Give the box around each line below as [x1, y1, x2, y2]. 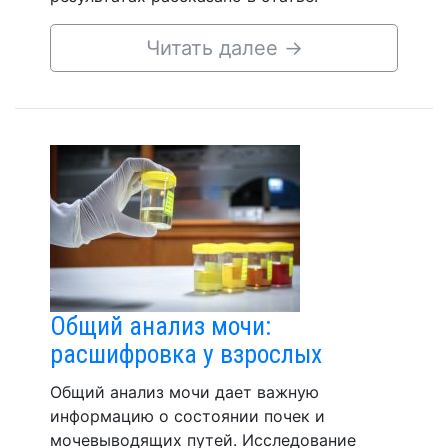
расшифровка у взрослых [50, 339, 322, 369]
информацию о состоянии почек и [50, 406, 325, 426]
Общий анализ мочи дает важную [50, 382, 319, 402]
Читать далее [145, 36, 284, 60]
